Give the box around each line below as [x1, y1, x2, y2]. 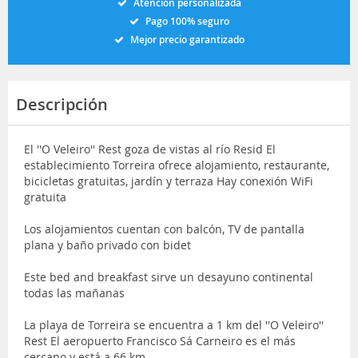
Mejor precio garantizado [129, 32, 245, 46]
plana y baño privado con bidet [24, 237, 191, 253]
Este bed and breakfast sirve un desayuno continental [24, 268, 313, 284]
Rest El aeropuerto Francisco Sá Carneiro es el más [24, 332, 296, 348]
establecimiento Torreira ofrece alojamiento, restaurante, [24, 157, 329, 173]
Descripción [16, 93, 108, 115]
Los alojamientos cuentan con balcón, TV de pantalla [24, 221, 304, 237]
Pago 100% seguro [145, 14, 229, 28]
